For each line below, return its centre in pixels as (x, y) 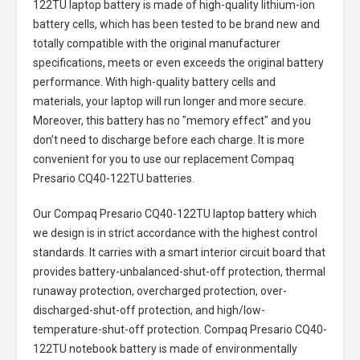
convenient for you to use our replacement (142, 159)
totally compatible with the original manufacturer (157, 43)
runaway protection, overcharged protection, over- (160, 290)
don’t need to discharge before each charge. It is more (169, 139)
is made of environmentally (227, 348)
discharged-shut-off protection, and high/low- (149, 310)
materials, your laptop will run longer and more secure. (170, 101)
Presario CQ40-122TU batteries (112, 178)
